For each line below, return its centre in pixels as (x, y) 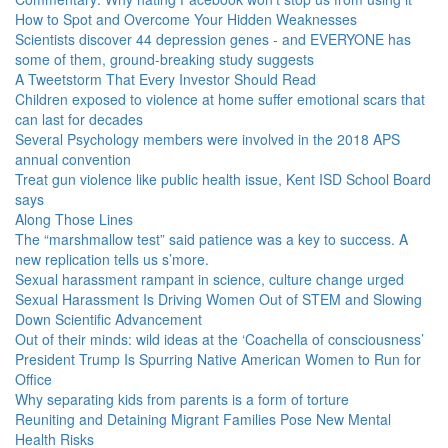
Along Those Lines (74, 219)
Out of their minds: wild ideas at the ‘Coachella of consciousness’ (219, 339)
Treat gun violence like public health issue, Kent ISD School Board (223, 179)
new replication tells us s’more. (112, 259)
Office (33, 379)
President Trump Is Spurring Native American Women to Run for (218, 359)
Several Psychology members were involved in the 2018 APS (207, 139)
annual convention (73, 159)
